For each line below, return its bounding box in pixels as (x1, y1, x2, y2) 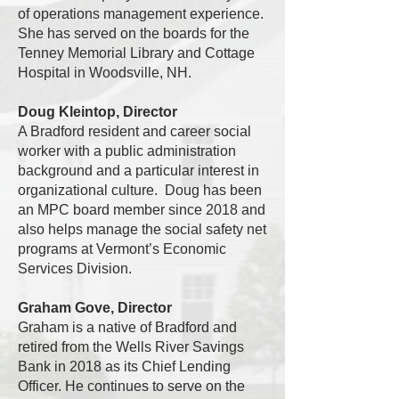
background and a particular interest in (18, 163, 259, 178)
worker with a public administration (18, 143, 236, 159)
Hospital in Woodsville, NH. (18, 65, 195, 80)
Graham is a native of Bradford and (18, 320, 237, 335)
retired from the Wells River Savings (18, 339, 244, 354)
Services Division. (18, 261, 139, 276)
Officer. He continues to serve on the (18, 379, 245, 394)
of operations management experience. (18, 6, 264, 21)
